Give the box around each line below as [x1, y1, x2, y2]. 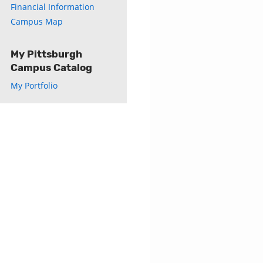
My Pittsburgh [11, 48, 82, 60]
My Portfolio [11, 80, 58, 91]
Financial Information [11, 1, 95, 12]
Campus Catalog [11, 62, 92, 73]
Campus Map [11, 16, 63, 27]
